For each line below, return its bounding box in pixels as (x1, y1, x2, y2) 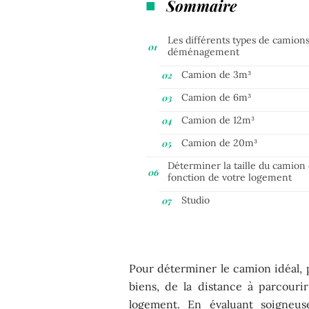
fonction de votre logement (168, 170, 292, 183)
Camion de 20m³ (181, 136, 258, 149)
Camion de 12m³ (181, 113, 255, 126)
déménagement (168, 45, 240, 58)
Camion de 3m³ (181, 68, 252, 81)
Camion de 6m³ (181, 90, 252, 103)
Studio (181, 193, 210, 206)
